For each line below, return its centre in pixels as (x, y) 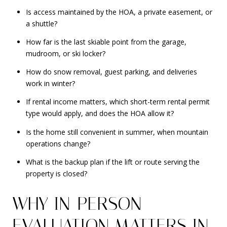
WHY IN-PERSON (77, 203)
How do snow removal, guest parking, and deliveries (111, 72)
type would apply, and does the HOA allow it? (100, 113)
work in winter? (50, 84)
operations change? (58, 143)
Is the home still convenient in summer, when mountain (117, 132)
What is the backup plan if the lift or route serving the (112, 162)
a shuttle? (41, 23)
